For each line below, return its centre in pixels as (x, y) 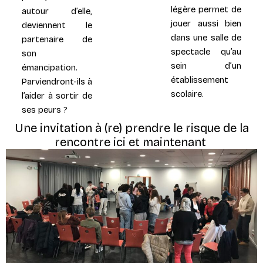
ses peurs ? (45, 109)
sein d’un (206, 65)
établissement (200, 80)
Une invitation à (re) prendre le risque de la (131, 128)
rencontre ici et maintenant (131, 142)
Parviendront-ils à (57, 81)
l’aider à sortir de (57, 95)
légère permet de (206, 9)
